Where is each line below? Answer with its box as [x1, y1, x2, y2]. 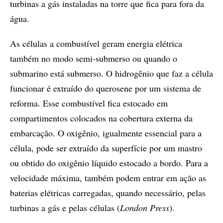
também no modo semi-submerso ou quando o [10, 52, 177, 64]
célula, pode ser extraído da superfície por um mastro [10, 142, 202, 154]
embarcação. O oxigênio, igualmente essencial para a [10, 127, 202, 139]
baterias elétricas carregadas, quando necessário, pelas [10, 187, 206, 199]
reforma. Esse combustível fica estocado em [10, 97, 168, 109]
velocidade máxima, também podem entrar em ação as [10, 172, 206, 184]
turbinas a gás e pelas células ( [10, 202, 120, 214]
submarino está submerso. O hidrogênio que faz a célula [10, 67, 213, 79]
